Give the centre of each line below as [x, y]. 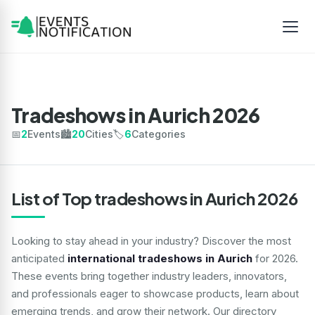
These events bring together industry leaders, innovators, [149, 276]
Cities [99, 134]
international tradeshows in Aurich [160, 258]
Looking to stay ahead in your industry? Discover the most [151, 241]
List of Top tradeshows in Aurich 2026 [155, 198]
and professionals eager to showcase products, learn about [155, 294]
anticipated [39, 258]
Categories [159, 134]
